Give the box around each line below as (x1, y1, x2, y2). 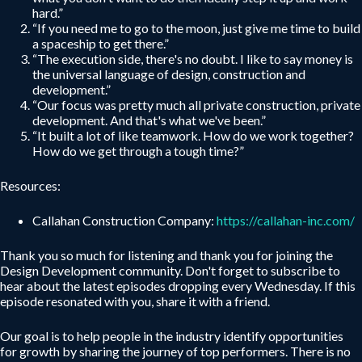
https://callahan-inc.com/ (217, 213, 355, 228)
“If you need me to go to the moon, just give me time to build (32, 20, 360, 36)
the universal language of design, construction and (32, 66, 305, 82)
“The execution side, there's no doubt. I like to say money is (32, 51, 353, 66)
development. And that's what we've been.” (32, 112, 266, 128)
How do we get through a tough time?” (32, 143, 244, 158)
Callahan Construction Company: (32, 213, 217, 228)
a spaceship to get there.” (32, 36, 169, 51)
